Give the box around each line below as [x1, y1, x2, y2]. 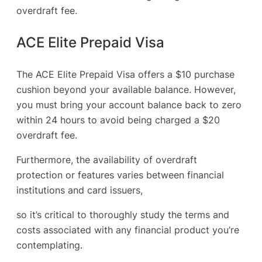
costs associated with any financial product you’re [16, 224, 239, 236]
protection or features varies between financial [16, 168, 224, 181]
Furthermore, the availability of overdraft [16, 153, 197, 166]
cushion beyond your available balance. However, [16, 83, 236, 95]
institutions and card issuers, [16, 184, 143, 196]
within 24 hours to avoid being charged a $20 [16, 113, 220, 126]
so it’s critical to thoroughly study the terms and [16, 209, 229, 221]
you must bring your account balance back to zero [16, 98, 242, 111]
